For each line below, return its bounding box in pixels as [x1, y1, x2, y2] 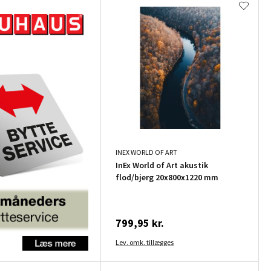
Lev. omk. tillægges [116, 238, 174, 247]
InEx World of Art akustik [116, 160, 209, 171]
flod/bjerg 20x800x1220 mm [116, 172, 219, 183]
